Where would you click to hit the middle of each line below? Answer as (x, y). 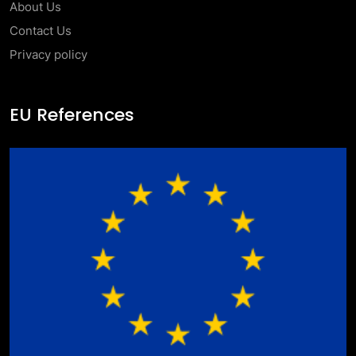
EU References (72, 115)
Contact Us (41, 31)
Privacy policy (48, 54)
